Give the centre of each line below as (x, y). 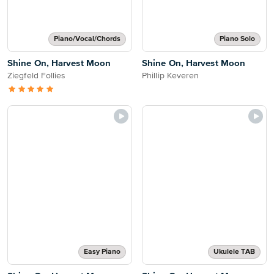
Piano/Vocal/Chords (87, 39)
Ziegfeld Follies (37, 76)
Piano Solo (237, 39)
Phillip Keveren (171, 76)
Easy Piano (102, 252)
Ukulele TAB (234, 252)
